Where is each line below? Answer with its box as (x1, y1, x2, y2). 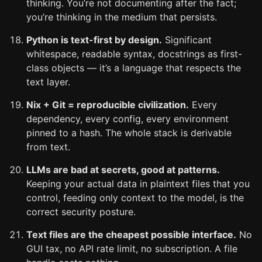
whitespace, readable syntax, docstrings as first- (26, 48, 242, 60)
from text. (26, 141, 70, 153)
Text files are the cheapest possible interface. (26, 229, 236, 240)
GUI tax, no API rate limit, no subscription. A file (26, 243, 237, 254)
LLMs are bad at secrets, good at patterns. (26, 164, 220, 175)
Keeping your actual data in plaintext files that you (26, 178, 250, 189)
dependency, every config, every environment (26, 113, 229, 125)
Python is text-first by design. (26, 34, 162, 46)
